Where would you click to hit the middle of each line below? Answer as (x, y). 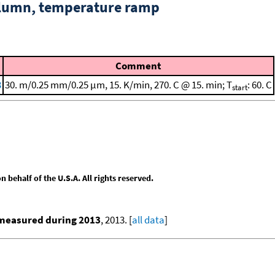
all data (148, 220)
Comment (138, 65)
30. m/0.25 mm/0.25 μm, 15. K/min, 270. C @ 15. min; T (118, 84)
